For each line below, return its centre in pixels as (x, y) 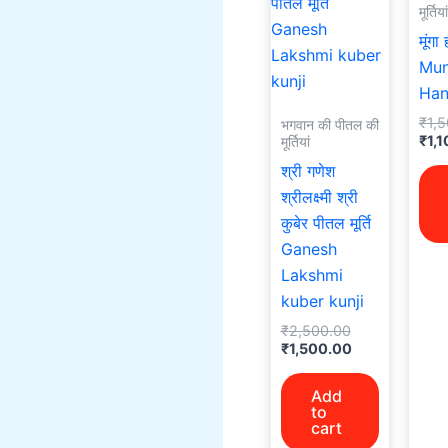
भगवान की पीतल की (329, 124)
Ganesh (308, 248)
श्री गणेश (307, 170)
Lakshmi (311, 274)
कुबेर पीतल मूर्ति (325, 222)
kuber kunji (322, 300)
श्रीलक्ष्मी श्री (319, 196)
